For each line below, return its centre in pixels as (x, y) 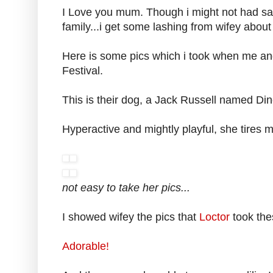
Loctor (214, 217)
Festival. (83, 71)
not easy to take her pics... (126, 188)
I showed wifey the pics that (131, 217)
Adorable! (86, 246)
